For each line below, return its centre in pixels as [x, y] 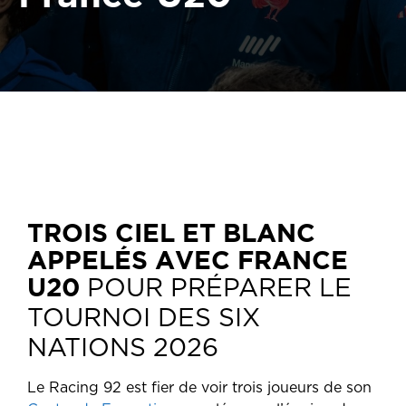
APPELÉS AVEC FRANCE [188, 259]
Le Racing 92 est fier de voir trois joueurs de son [199, 388]
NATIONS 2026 [123, 349]
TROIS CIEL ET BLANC [171, 232]
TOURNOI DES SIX [144, 319]
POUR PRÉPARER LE [219, 289]
